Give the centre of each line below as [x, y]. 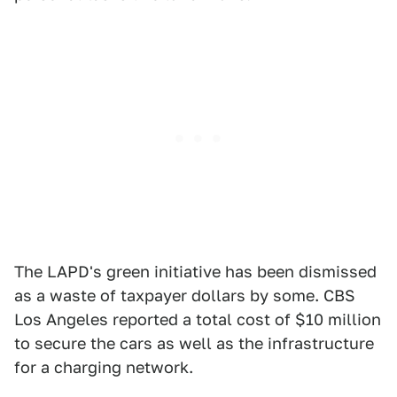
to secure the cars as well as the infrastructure [194, 344]
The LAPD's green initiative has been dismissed [195, 272]
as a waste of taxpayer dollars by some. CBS [185, 296]
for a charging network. [104, 368]
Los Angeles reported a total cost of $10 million [198, 320]
